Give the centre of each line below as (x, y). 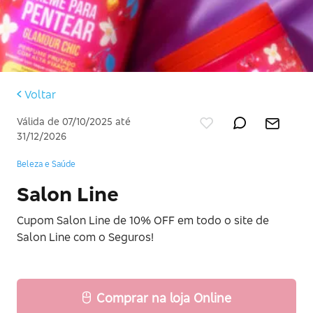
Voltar (40, 94)
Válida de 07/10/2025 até (74, 121)
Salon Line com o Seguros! (85, 236)
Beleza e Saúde (46, 163)
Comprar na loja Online (163, 297)
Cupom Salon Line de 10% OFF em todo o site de (143, 220)
